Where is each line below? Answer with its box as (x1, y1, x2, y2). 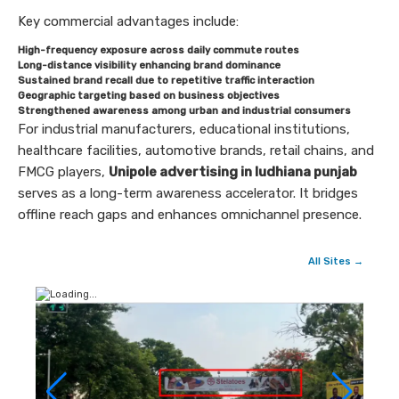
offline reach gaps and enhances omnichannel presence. (18, 206, 362, 223)
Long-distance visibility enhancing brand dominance (18, 59, 281, 71)
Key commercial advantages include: (18, 12, 239, 29)
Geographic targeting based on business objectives (18, 89, 280, 102)
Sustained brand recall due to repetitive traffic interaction (18, 74, 314, 86)
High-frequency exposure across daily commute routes (18, 44, 299, 56)
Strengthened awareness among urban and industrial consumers (18, 104, 351, 117)
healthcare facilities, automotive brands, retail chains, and (18, 142, 374, 159)
